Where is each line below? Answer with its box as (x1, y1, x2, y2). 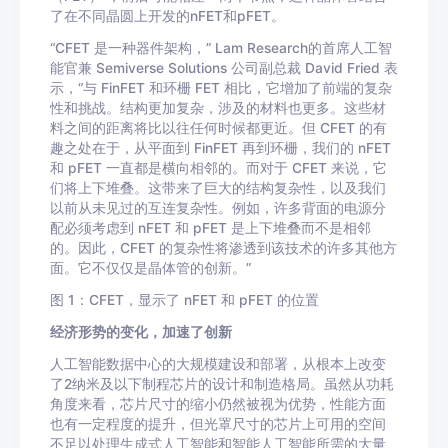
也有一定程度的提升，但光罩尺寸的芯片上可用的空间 (50, 416, 386, 432)
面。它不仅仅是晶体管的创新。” (50, 260, 251, 276)
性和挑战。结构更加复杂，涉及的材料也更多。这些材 (50, 100, 386, 116)
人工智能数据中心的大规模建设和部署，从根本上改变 (50, 356, 386, 372)
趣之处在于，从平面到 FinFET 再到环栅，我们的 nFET (50, 140, 391, 156)
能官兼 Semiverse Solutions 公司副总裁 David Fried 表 (50, 60, 398, 76)
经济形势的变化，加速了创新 (50, 324, 232, 340)
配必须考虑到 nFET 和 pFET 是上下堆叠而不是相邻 (50, 220, 371, 236)
